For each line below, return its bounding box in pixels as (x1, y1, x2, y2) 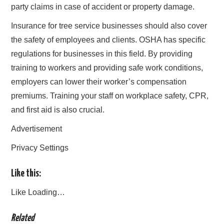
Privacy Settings (11, 143, 69, 152)
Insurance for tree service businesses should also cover (11, 21, 207, 30)
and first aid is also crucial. (11, 105, 105, 114)
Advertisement (11, 124, 62, 133)
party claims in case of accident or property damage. (11, 2, 195, 11)
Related (11, 213, 34, 223)
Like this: (11, 169, 41, 179)
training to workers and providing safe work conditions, (11, 63, 203, 72)
